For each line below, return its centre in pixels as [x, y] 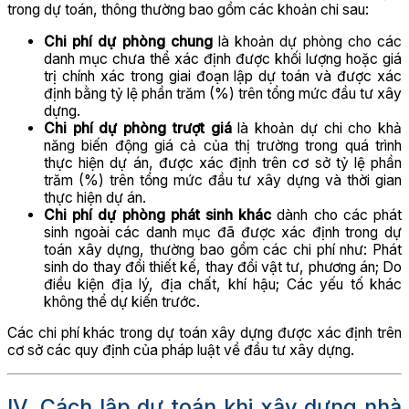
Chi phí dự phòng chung [128, 41]
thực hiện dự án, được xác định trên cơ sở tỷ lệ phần [223, 163]
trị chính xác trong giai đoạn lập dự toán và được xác [223, 76]
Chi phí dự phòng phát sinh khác [158, 215]
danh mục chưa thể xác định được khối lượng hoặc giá [223, 58]
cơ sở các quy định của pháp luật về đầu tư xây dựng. [181, 351]
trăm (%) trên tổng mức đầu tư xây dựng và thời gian [223, 180]
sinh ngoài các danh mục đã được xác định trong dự [223, 232]
